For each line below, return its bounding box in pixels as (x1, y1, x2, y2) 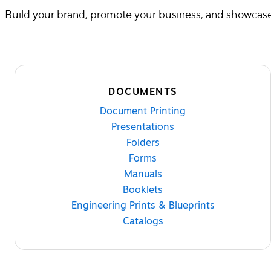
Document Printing (100, 103, 186, 119)
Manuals (123, 166, 162, 181)
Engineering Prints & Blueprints (71, 198, 215, 213)
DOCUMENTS (108, 84, 177, 99)
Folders (126, 135, 160, 150)
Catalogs (122, 214, 163, 229)
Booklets (123, 182, 163, 197)
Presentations (111, 119, 174, 134)
